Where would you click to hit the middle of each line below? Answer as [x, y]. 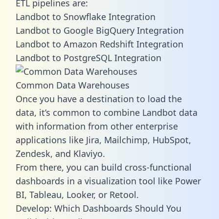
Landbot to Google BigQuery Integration [100, 30]
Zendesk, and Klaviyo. [60, 153]
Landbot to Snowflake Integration [86, 16]
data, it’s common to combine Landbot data [107, 112]
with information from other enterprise [97, 126]
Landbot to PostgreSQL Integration [88, 57]
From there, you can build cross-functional [104, 167]
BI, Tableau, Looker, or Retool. [77, 194]
